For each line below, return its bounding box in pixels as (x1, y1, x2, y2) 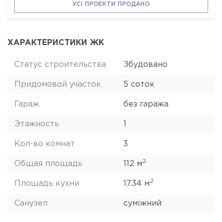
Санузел (14, 200, 48, 208)
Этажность (14, 120, 59, 128)
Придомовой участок (14, 81, 101, 89)
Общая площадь (14, 160, 82, 168)
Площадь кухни (14, 180, 79, 188)
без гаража (123, 101, 168, 109)
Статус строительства (14, 61, 106, 69)
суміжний (123, 200, 162, 208)
